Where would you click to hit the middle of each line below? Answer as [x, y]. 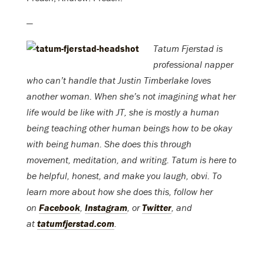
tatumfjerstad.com [76, 224]
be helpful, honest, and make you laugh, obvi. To [124, 176]
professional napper [193, 65]
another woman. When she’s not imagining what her [131, 96]
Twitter [157, 208]
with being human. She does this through [109, 144]
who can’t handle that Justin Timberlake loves [119, 80]
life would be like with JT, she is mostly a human [123, 112]
